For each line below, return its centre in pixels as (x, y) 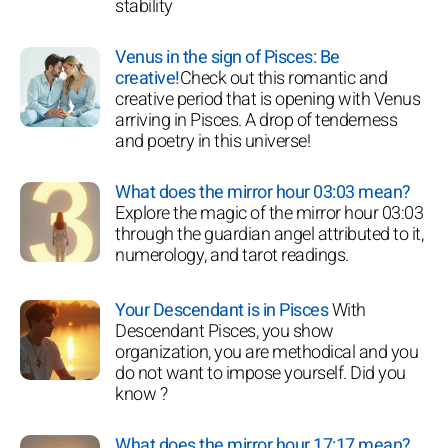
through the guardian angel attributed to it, (269, 234)
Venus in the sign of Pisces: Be (227, 57)
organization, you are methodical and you (266, 352)
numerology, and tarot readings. (232, 255)
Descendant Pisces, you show (224, 331)
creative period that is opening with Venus (267, 99)
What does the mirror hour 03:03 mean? (263, 192)
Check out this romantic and (283, 78)
